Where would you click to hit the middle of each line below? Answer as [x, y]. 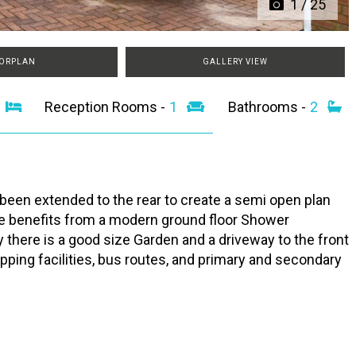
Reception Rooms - [106, 107]
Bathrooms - [268, 107]
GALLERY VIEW [235, 62]
